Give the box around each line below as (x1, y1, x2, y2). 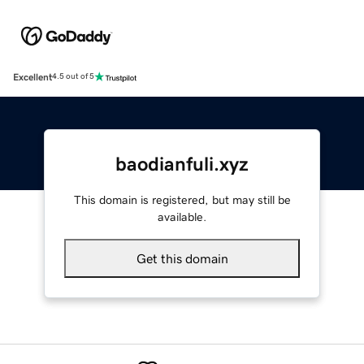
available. (158, 210, 206, 223)
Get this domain (136, 251, 228, 265)
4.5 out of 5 (52, 72, 94, 81)
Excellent (13, 71, 52, 82)
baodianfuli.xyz (115, 154, 249, 174)
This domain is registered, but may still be (73, 193, 291, 206)
